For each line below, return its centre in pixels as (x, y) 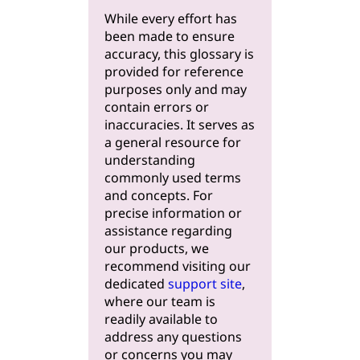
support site (205, 284)
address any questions (173, 337)
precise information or (173, 213)
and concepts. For (159, 196)
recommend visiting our (178, 266)
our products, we (157, 249)
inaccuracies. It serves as (180, 125)
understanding (150, 160)
